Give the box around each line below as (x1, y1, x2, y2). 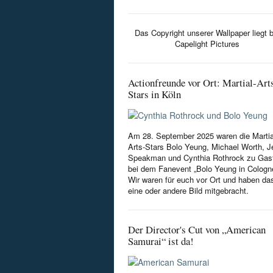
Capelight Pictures (175, 38, 239, 49)
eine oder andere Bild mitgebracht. (128, 185, 249, 196)
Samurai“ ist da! (128, 234, 194, 248)
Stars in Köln (128, 87, 181, 101)
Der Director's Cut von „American (128, 222, 266, 236)
